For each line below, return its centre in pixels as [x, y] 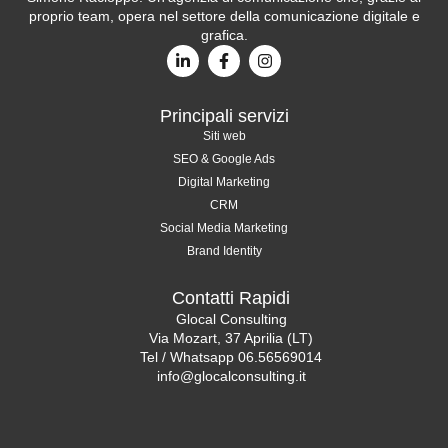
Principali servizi [224, 115]
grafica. [224, 34]
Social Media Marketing [224, 227]
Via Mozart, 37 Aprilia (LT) [231, 337]
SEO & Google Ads [224, 158]
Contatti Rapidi [231, 297]
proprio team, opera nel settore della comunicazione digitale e [224, 15]
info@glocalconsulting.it [231, 375]
